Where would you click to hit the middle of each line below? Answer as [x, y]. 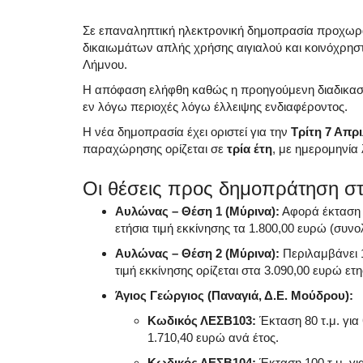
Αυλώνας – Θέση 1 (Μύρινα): [197, 211]
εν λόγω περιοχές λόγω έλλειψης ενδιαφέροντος [214, 106]
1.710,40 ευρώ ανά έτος [211, 337]
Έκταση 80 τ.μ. [299, 320]
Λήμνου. [107, 64]
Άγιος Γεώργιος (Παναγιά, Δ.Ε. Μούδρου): [234, 295]
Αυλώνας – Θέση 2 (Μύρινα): [197, 253]
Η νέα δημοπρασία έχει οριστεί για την [187, 131]
